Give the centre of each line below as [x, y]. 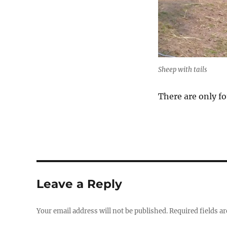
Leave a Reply [79, 184]
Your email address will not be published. [102, 211]
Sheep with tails [183, 69]
